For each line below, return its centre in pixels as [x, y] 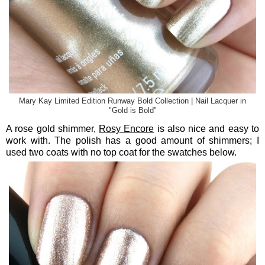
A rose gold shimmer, [53, 128]
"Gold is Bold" [132, 110]
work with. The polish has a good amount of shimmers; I [132, 140]
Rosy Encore [127, 128]
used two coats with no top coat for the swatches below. [121, 152]
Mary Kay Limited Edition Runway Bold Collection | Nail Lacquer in [132, 101]
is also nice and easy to [207, 128]
